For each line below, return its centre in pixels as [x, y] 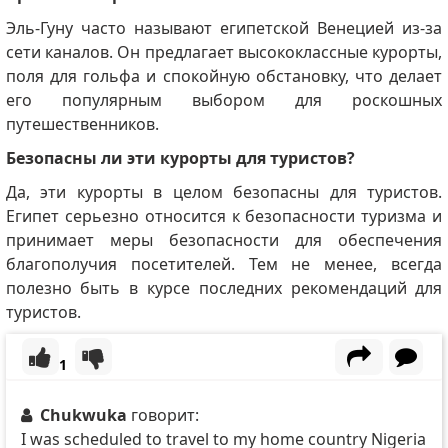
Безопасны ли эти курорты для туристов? [180, 158]
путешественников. [82, 124]
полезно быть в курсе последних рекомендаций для [224, 288]
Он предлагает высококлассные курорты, [280, 52]
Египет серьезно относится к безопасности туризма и [224, 216]
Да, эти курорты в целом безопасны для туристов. [224, 192]
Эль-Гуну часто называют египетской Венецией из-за [224, 28]
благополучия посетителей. [127, 264]
